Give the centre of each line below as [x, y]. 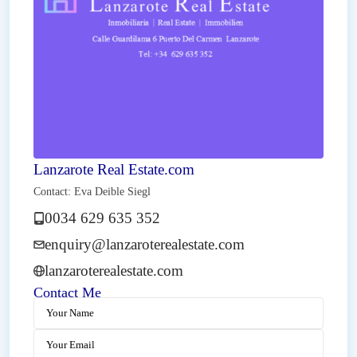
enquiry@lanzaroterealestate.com [145, 244]
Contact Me [67, 292]
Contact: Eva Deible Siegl [92, 192]
